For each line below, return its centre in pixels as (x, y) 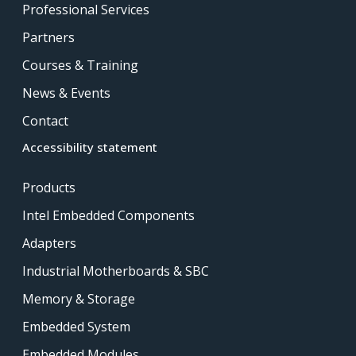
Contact (45, 120)
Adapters (49, 243)
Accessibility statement (90, 147)
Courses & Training (80, 65)
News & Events (66, 93)
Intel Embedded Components (108, 215)
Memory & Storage (79, 298)
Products (49, 187)
